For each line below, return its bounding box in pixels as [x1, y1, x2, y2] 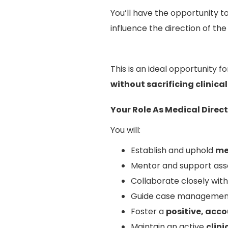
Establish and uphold [131, 144, 215, 156]
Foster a [131, 205, 166, 217]
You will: [110, 124, 140, 136]
